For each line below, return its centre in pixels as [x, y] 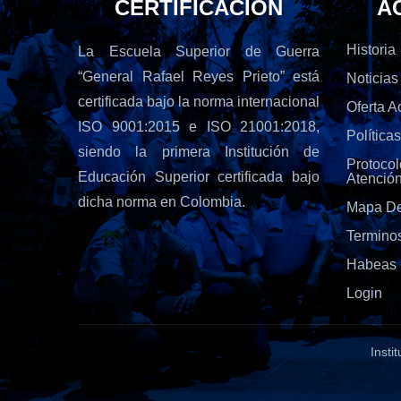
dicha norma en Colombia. [162, 202]
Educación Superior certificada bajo [199, 177]
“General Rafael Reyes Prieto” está [199, 77]
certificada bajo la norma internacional [199, 102]
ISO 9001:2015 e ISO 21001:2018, [199, 127]
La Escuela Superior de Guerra [199, 52]
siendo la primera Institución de [199, 152]
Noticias [372, 79]
